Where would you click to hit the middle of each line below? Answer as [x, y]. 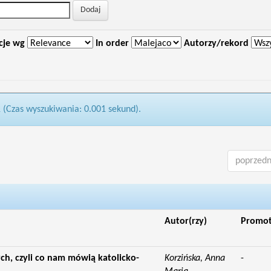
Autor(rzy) [185, 221]
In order [112, 44]
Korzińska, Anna [194, 258]
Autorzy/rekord [216, 44]
